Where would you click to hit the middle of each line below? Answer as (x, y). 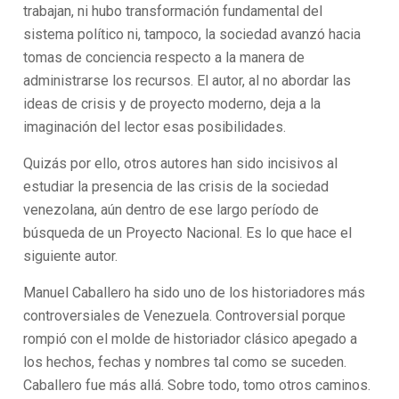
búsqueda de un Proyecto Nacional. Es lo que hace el (188, 233)
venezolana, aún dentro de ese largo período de (171, 210)
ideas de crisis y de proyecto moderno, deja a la (172, 104)
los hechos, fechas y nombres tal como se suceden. (185, 362)
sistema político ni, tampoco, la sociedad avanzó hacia (192, 34)
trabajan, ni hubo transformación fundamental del (173, 11)
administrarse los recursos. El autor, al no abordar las (187, 81)
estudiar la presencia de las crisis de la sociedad (176, 187)
